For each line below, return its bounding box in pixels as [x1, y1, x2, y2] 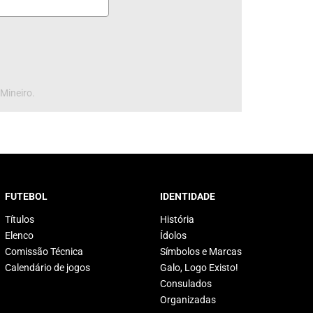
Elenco [4, 230, 34, 241]
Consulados [159, 278, 212, 289]
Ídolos [159, 230, 187, 241]
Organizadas [159, 294, 216, 305]
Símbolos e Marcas [159, 246, 242, 257]
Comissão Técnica [4, 246, 83, 257]
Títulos [4, 214, 34, 225]
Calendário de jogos [4, 262, 90, 273]
